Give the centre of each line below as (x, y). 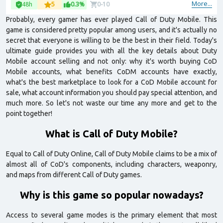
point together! (29, 113)
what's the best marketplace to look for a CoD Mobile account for (111, 82)
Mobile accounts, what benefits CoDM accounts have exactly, (111, 72)
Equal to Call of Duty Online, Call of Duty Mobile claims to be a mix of (111, 154)
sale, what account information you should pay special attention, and (111, 93)
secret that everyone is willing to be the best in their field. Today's (111, 40)
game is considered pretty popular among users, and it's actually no (111, 30)
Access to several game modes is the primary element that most (111, 215)
